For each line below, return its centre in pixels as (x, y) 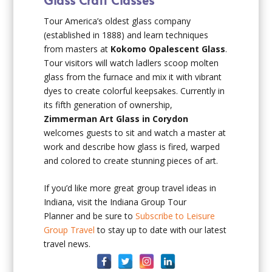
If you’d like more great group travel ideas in (130, 188)
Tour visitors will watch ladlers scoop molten (131, 63)
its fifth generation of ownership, (108, 104)
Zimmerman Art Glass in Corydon (116, 118)
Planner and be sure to (90, 216)
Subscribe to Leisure (175, 216)
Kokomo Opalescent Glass (168, 49)
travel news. (67, 243)
